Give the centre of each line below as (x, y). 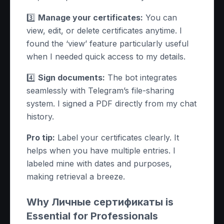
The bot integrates (141, 77)
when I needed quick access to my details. (106, 56)
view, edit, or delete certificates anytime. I (104, 30)
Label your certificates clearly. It (117, 137)
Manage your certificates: (90, 17)
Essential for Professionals (92, 216)
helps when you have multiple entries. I (101, 150)
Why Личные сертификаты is (100, 202)
